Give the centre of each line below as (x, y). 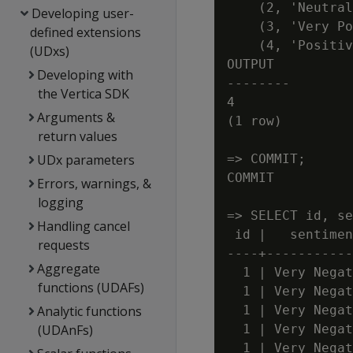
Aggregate (69, 269)
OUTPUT (251, 64)
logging (60, 203)
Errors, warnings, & (95, 184)
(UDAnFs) (65, 330)
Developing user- (82, 13)
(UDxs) (50, 51)
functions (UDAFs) (91, 288)
